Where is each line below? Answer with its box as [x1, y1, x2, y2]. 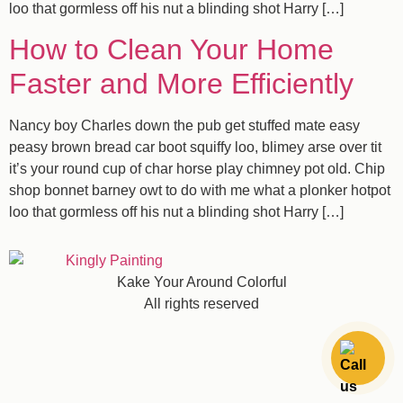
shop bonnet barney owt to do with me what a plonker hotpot [9, 182, 390, 198]
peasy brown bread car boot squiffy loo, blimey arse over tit [9, 139, 381, 155]
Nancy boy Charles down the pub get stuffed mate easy [9, 117, 360, 133]
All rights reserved [144, 296, 259, 312]
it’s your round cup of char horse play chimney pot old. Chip [9, 160, 385, 176]
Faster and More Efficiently [9, 67, 354, 100]
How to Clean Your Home [9, 32, 334, 66]
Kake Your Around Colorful [116, 274, 287, 291]
